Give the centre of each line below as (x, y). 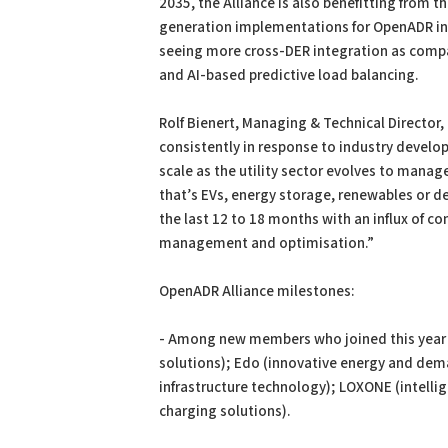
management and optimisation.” (266, 243)
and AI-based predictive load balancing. (289, 75)
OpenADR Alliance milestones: (257, 291)
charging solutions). (225, 411)
